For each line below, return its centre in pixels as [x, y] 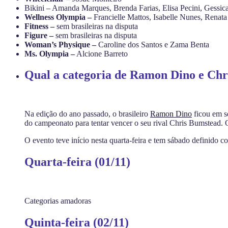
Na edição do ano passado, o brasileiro [87, 114]
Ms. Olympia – [50, 53]
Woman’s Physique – [61, 44]
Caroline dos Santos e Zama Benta [154, 44]
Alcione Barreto [101, 53]
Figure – [39, 35]
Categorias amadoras [58, 201]
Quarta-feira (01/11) [77, 162]
